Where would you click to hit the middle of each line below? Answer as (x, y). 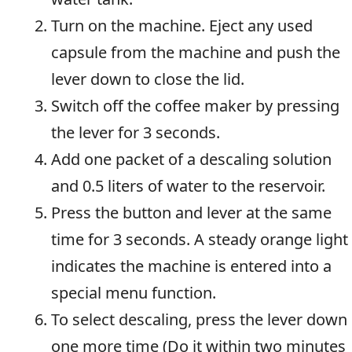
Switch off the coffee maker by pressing (195, 106)
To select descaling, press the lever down (199, 320)
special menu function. (134, 293)
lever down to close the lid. (148, 79)
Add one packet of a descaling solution (191, 159)
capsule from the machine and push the (196, 53)
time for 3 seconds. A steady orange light (200, 240)
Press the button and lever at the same (191, 213)
